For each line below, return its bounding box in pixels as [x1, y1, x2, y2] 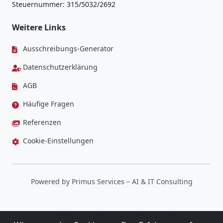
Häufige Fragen [21, 99, 74, 109]
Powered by [30, 177, 72, 186]
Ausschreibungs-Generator [21, 44, 113, 53]
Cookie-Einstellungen [21, 136, 94, 145]
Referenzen [21, 117, 61, 127]
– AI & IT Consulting [124, 177, 193, 186]
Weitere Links [12, 22, 66, 33]
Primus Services [71, 177, 124, 186]
